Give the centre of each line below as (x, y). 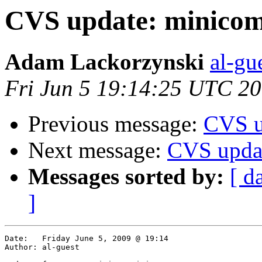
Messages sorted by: (126, 177)
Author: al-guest (21, 247)
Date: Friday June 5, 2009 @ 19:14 (16, 239)
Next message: (98, 150)
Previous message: (116, 124)
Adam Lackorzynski (104, 62)
